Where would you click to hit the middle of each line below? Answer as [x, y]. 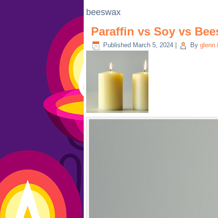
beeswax [103, 12]
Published [117, 45]
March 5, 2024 [153, 45]
